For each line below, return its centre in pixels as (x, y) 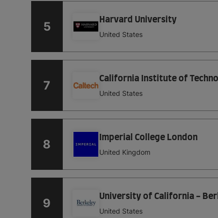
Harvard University (138, 20)
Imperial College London (148, 138)
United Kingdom (125, 152)
